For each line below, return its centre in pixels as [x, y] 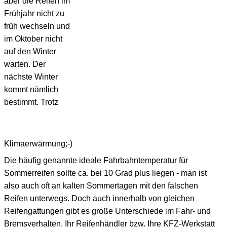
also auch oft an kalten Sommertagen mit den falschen [101, 185]
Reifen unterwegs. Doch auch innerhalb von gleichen [99, 198]
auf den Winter [30, 51]
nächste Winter [31, 77]
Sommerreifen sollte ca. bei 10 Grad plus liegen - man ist [105, 173]
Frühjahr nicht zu [34, 13]
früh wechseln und [37, 26]
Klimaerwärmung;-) [38, 143]
